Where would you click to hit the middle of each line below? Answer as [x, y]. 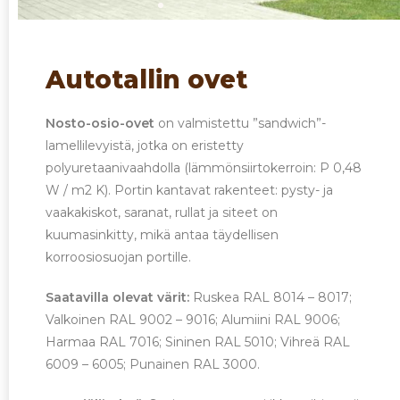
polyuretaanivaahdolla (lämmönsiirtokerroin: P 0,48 [204, 168]
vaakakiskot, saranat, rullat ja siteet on [162, 213]
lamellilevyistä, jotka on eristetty [145, 146]
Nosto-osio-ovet [100, 124]
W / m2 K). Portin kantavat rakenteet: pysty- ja [190, 191]
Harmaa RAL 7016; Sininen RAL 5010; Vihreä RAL [198, 342]
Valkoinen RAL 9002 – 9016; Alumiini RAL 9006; [193, 320]
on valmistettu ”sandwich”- [241, 124]
